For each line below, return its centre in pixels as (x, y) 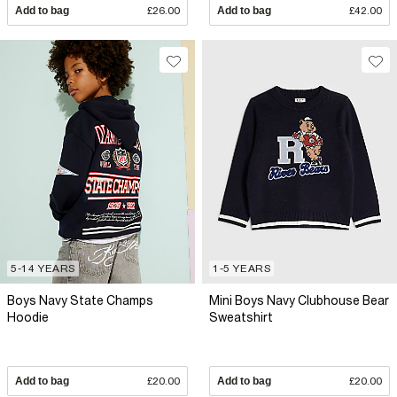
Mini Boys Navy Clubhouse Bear (299, 300)
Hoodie (28, 317)
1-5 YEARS (242, 268)
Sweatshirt (241, 317)
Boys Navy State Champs (80, 300)
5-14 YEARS (43, 268)
